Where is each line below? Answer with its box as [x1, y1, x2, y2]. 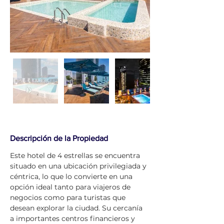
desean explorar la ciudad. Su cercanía [10, 203, 144, 212]
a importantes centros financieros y [10, 214, 137, 223]
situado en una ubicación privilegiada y [10, 161, 148, 170]
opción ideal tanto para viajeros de [10, 182, 132, 191]
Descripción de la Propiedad [10, 134, 108, 142]
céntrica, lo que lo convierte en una [10, 172, 134, 181]
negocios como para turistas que [10, 193, 127, 202]
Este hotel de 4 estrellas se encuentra [10, 151, 142, 160]
